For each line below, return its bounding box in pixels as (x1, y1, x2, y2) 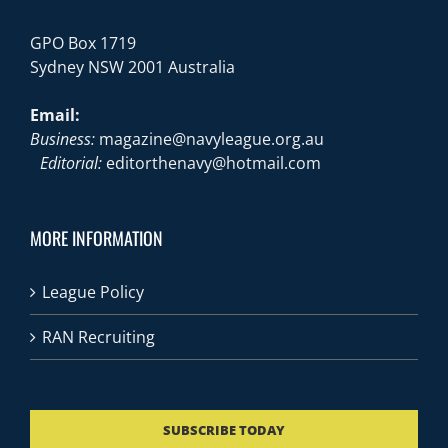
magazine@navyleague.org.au (99, 128, 324, 151)
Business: (30, 128, 95, 151)
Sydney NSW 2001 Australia (30, 56, 235, 79)
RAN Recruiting (42, 326, 155, 349)
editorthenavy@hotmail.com (106, 152, 321, 175)
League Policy (42, 281, 144, 304)
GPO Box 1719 (30, 32, 136, 55)
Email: (30, 104, 90, 127)
